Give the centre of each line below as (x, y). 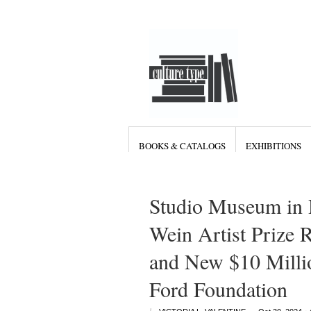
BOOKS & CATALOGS (182, 146)
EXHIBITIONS (273, 146)
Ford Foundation (218, 289)
